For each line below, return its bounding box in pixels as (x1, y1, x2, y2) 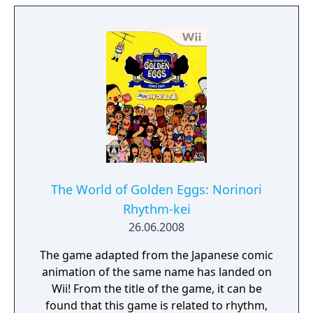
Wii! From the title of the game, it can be (51, 281, 262, 296)
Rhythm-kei (122, 201, 191, 217)
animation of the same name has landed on (41, 264, 272, 279)
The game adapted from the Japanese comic (40, 247, 273, 263)
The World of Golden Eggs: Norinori (51, 181, 262, 198)
